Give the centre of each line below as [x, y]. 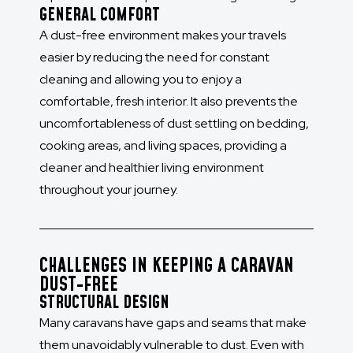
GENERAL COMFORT [100, 16]
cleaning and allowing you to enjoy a [141, 80]
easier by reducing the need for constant [154, 58]
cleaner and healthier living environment [152, 168]
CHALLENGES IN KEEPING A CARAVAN [167, 267]
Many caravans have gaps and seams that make [173, 323]
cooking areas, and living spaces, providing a [163, 146]
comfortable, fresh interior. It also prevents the [169, 102]
